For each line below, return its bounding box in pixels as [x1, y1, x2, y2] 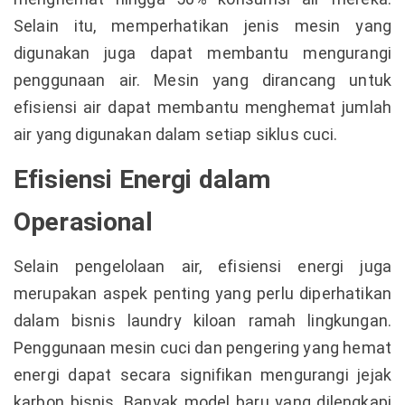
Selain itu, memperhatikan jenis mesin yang [14, 16, 391, 35]
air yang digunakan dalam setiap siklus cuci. [14, 125, 338, 144]
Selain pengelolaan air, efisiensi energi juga [14, 257, 391, 276]
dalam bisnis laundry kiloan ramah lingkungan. [14, 311, 391, 330]
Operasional [14, 207, 153, 237]
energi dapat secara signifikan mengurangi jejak [14, 365, 391, 384]
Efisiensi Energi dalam [14, 165, 271, 194]
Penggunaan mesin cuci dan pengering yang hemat [14, 338, 391, 357]
